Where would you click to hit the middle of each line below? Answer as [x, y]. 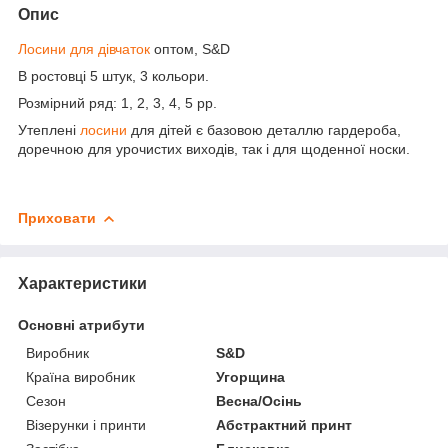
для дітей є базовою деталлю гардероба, [264, 129]
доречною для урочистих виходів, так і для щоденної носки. [214, 148]
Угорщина [251, 376]
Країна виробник [80, 376]
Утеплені [49, 129]
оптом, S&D [190, 48]
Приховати [57, 217]
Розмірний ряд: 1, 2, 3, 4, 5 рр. [117, 102]
